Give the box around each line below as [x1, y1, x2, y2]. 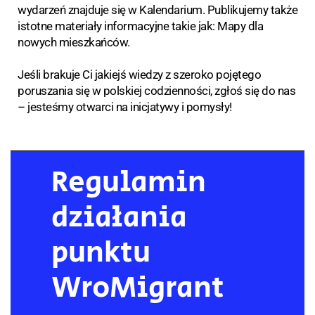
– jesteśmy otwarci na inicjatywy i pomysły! [18, 99, 232, 114]
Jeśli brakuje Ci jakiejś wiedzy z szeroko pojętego [18, 67, 261, 82]
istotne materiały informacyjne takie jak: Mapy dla [18, 18, 263, 33]
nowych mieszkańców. [18, 34, 130, 49]
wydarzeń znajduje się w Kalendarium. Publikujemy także [18, 2, 297, 17]
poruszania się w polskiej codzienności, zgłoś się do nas [18, 83, 295, 98]
